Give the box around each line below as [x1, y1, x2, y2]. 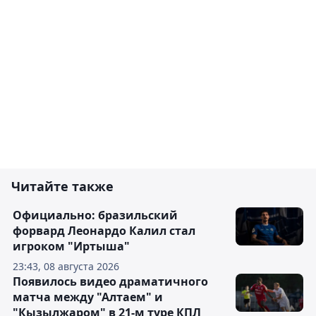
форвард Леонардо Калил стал [13, 222, 195, 238]
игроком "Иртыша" [13, 238, 130, 254]
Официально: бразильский [13, 207, 178, 223]
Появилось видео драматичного [13, 273, 208, 289]
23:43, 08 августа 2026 [13, 259, 119, 273]
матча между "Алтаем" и [13, 288, 163, 305]
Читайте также [11, 177, 114, 195]
